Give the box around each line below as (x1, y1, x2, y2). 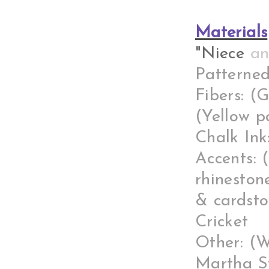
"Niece (195, 46, 250, 62)
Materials (195, 25, 268, 41)
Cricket (195, 214, 249, 231)
